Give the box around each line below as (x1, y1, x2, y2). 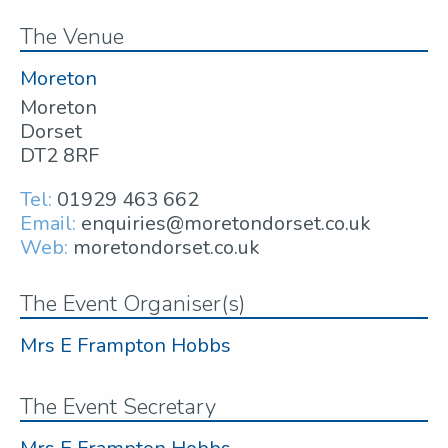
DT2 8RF (20, 142, 99, 170)
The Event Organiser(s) (20, 289, 245, 320)
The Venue (20, 22, 124, 53)
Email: (20, 210, 76, 238)
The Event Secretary (20, 392, 216, 423)
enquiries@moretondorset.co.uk (81, 210, 371, 238)
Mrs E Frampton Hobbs (20, 332, 231, 360)
